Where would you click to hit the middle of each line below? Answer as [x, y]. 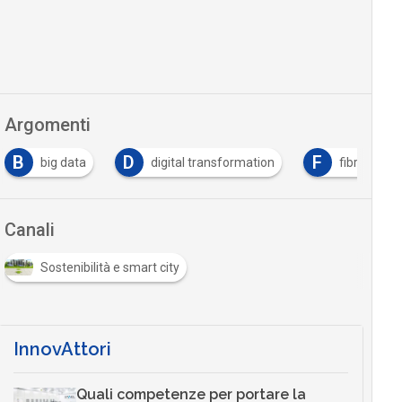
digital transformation [212, 163]
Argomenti [47, 125]
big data [63, 163]
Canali [29, 230]
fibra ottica [369, 163]
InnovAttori [62, 350]
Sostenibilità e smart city [109, 268]
